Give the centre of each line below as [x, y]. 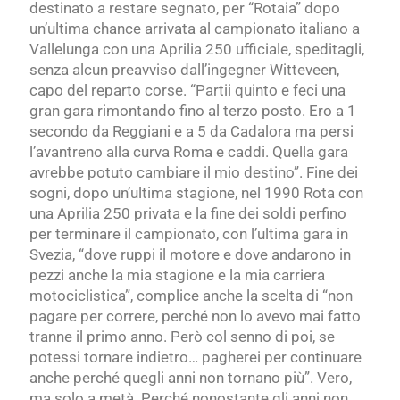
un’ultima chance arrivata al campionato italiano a [195, 29]
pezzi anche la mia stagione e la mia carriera [177, 275]
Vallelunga [64, 50]
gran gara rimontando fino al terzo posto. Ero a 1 [193, 111]
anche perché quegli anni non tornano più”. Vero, [191, 378]
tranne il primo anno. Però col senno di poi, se [182, 337]
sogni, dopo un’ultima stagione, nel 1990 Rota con [196, 193]
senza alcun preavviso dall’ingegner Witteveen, [184, 70]
